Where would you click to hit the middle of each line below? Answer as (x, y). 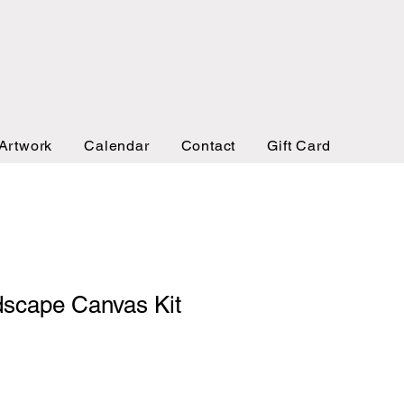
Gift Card (299, 146)
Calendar (117, 146)
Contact (208, 146)
